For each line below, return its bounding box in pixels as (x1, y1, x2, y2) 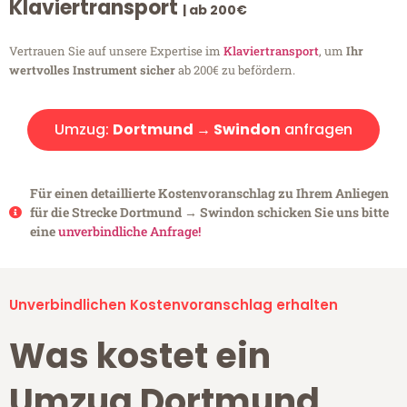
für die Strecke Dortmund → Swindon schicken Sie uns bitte (29, 203, 389, 222)
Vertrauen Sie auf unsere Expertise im (9, 43, 223, 60)
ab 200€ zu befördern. (175, 62, 295, 79)
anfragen (281, 119, 352, 141)
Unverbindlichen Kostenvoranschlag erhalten (9, 295, 338, 315)
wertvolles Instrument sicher (9, 62, 175, 79)
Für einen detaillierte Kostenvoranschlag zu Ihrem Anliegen (29, 184, 389, 203)
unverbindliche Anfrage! (57, 223, 201, 241)
